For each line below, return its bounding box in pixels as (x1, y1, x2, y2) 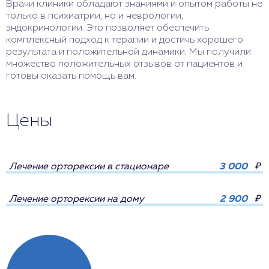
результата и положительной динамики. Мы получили (6, 47, 251, 57)
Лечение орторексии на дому (9, 194, 144, 204)
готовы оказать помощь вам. (6, 71, 136, 81)
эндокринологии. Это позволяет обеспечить (6, 23, 209, 33)
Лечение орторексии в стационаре (9, 162, 169, 172)
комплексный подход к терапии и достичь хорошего (6, 35, 243, 45)
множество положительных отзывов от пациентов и (6, 59, 243, 69)
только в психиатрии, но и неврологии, (6, 11, 183, 21)
